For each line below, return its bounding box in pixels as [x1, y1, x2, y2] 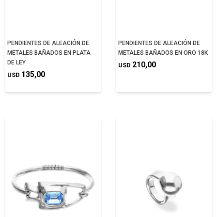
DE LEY [7, 59, 26, 66]
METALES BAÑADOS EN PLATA [7, 49, 91, 56]
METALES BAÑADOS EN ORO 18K [118, 49, 208, 56]
